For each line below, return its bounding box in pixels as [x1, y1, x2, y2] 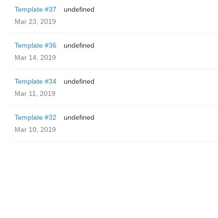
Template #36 [15, 41, 56, 49]
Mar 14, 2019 [15, 54, 56, 61]
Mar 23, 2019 [15, 18, 56, 25]
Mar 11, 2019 [15, 90, 55, 97]
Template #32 [15, 113, 56, 121]
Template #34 [15, 77, 56, 85]
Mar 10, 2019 [15, 126, 56, 133]
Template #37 [15, 5, 56, 13]
